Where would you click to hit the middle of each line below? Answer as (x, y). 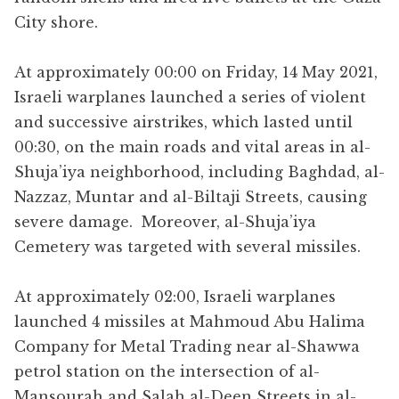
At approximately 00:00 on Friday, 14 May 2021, (196, 72)
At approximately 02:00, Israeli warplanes (175, 296)
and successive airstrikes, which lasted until (183, 122)
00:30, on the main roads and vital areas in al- (192, 147)
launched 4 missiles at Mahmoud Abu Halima (190, 321)
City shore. (56, 22)
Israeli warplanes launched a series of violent (190, 97)
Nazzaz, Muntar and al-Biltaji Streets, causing (191, 196)
